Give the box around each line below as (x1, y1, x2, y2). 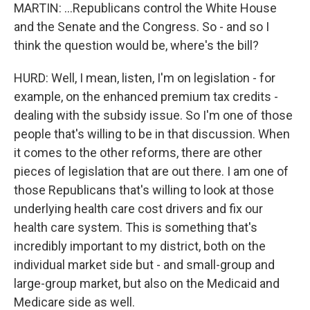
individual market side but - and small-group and (14, 257, 275, 272)
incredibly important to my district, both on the (14, 239, 266, 253)
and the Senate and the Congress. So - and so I (14, 19, 269, 34)
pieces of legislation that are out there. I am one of (14, 164, 289, 179)
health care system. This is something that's (14, 220, 257, 235)
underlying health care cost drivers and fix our (14, 201, 263, 216)
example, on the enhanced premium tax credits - (14, 89, 278, 104)
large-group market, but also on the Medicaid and (14, 276, 280, 291)
